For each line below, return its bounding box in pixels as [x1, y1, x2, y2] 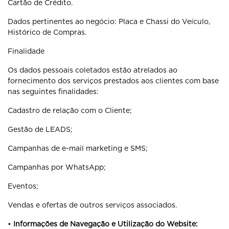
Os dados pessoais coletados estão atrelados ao [8, 66, 177, 74]
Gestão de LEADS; [8, 125, 73, 133]
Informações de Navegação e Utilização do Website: [13, 220, 198, 228]
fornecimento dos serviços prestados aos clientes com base [8, 77, 219, 85]
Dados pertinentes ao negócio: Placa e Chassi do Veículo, [8, 17, 210, 26]
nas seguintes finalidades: [8, 87, 99, 96]
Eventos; [8, 182, 38, 190]
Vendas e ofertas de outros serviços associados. [8, 201, 177, 209]
